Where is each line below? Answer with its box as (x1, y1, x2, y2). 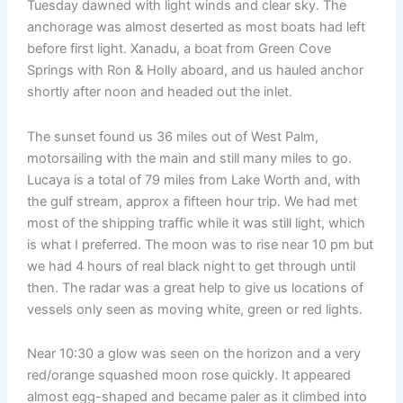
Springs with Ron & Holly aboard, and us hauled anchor (26, 62, 363, 79)
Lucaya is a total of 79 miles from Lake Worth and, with (26, 171, 361, 188)
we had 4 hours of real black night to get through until (26, 257, 355, 274)
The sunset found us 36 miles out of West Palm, (26, 128, 318, 145)
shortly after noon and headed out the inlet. (26, 84, 292, 101)
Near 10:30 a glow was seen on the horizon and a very (26, 345, 361, 363)
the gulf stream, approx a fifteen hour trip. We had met (26, 193, 357, 210)
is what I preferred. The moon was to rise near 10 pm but (26, 236, 373, 253)
